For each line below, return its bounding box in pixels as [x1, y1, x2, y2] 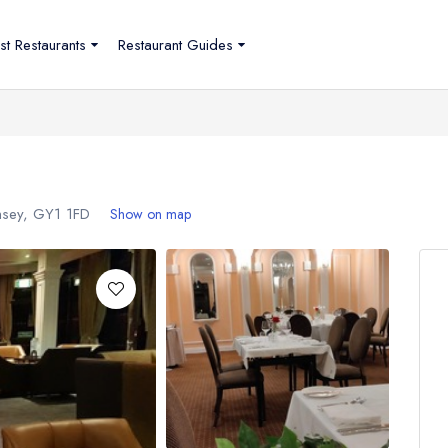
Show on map [110, 204, 191, 224]
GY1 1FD [33, 203, 90, 225]
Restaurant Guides [118, 33, 233, 56]
